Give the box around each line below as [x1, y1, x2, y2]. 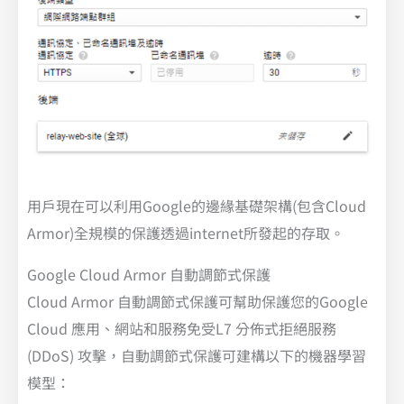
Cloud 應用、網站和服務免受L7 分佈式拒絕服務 [27, 317, 336, 339]
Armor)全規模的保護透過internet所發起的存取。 [27, 221, 344, 243]
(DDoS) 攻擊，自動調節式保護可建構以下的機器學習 [27, 344, 366, 366]
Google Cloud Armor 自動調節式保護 [27, 262, 271, 285]
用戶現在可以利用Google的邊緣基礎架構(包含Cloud [27, 194, 366, 216]
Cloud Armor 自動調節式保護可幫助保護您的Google [27, 289, 368, 312]
